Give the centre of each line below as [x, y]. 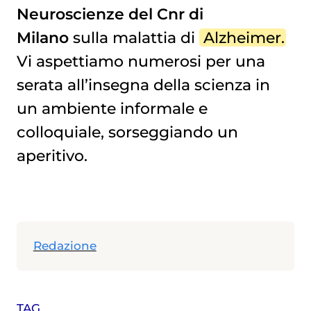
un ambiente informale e [112, 108]
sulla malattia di [136, 37]
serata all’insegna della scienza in [143, 84]
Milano [42, 37]
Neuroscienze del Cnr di [110, 14]
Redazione [65, 246]
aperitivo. [52, 155]
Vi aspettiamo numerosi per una [141, 61]
